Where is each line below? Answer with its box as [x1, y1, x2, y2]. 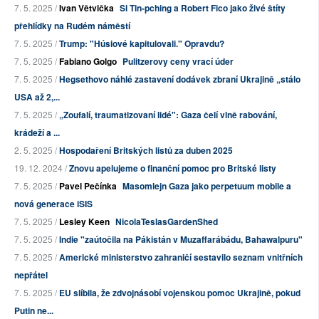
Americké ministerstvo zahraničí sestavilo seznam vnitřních [59, 250, 303, 263]
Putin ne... [14, 303, 53, 317]
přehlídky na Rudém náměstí [14, 19, 130, 32]
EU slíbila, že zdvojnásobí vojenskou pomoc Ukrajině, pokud [59, 286, 300, 299]
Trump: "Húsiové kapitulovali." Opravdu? [59, 36, 224, 50]
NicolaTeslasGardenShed [115, 214, 218, 228]
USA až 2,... [14, 90, 60, 103]
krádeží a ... [14, 125, 60, 139]
